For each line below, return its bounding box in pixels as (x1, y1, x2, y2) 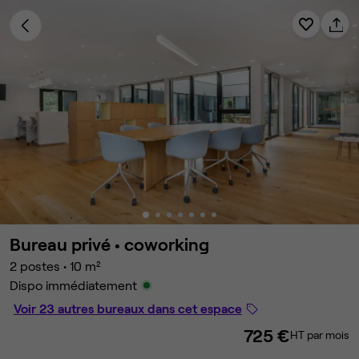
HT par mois (290, 328, 349, 341)
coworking (124, 233, 209, 254)
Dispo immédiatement (10, 277, 137, 292)
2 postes (10, 258, 60, 273)
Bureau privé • (10, 233, 124, 254)
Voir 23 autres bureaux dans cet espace (14, 301, 242, 316)
